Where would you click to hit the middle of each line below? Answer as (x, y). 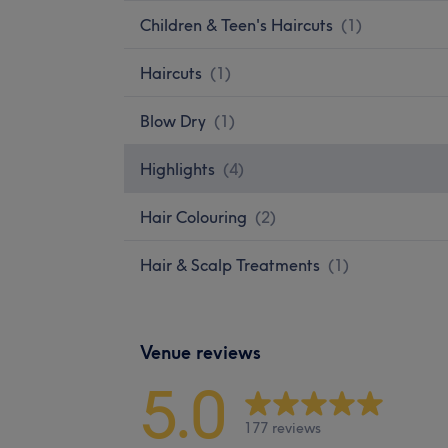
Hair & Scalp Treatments (230, 264)
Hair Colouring (193, 216)
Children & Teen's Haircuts (236, 24)
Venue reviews (200, 352)
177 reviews (282, 428)
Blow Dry (173, 120)
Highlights (177, 168)
